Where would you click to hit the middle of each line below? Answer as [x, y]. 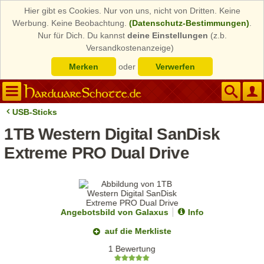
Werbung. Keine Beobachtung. [71, 23]
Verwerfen [175, 67]
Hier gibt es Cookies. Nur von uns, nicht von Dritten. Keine [132, 11]
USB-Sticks [35, 112]
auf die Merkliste [138, 231]
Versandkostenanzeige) [130, 48]
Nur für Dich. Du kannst [82, 35]
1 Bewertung [132, 249]
